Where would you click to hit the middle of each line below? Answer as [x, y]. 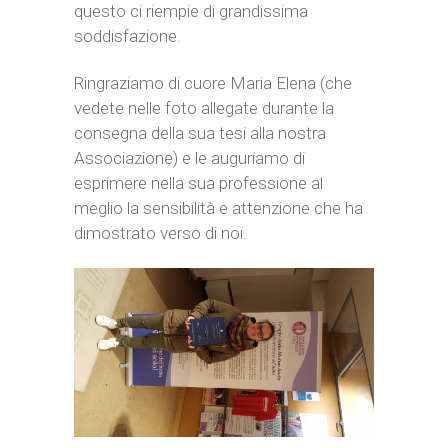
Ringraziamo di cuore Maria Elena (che [213, 83]
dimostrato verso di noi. [160, 233]
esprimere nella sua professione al [198, 183]
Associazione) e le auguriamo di [189, 158]
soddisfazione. [127, 36]
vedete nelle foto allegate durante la [204, 108]
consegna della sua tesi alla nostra [200, 133]
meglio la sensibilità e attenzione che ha [218, 208]
